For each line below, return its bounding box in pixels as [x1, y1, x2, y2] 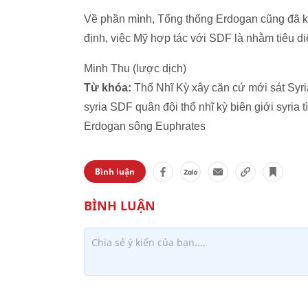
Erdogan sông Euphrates [84, 120, 206, 132]
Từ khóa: [84, 82, 131, 93]
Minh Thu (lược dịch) [84, 63, 186, 74]
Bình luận [95, 166, 135, 177]
